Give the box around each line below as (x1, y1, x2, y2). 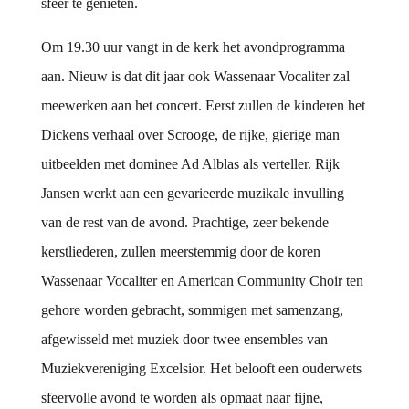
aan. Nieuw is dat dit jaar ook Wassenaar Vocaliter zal (40, 68, 350, 85)
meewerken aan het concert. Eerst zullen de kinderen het (40, 98, 365, 114)
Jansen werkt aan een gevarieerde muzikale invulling (40, 185, 344, 202)
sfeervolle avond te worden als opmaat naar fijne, (40, 390, 323, 406)
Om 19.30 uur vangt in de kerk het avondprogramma (40, 39, 345, 56)
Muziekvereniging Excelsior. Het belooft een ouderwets (40, 361, 362, 377)
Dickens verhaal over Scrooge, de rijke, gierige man (40, 127, 340, 143)
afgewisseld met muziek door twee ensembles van (40, 331, 328, 348)
